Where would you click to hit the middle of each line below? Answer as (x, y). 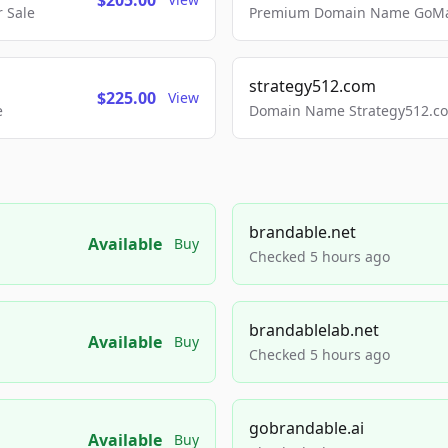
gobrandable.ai (306, 428)
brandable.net (302, 232)
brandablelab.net (314, 330)
